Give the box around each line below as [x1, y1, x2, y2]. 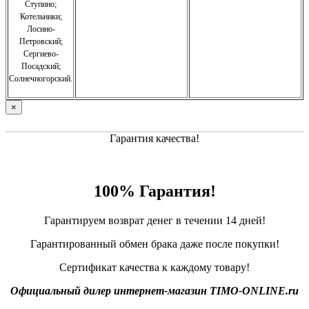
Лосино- [26, 24, 55, 34]
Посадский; [21, 61, 61, 72]
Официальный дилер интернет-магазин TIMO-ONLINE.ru [10, 285, 299, 297]
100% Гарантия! [93, 182, 216, 201]
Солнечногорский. [9, 74, 72, 84]
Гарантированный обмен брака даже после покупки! [30, 238, 279, 250]
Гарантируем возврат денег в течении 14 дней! [43, 215, 266, 227]
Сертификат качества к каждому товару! [59, 261, 250, 274]
